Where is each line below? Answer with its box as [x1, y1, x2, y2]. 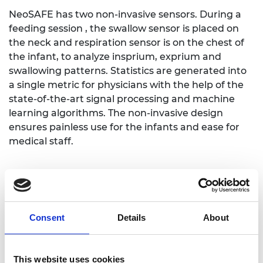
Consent [29, 213, 65, 222]
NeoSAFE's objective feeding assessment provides [9, 172, 248, 184]
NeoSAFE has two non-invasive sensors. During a [9, 8, 241, 20]
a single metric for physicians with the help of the [9, 79, 244, 90]
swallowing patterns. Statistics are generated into [9, 65, 247, 76]
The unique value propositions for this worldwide [9, 223, 241, 235]
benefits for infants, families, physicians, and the [9, 186, 239, 198]
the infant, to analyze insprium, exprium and [9, 50, 221, 62]
